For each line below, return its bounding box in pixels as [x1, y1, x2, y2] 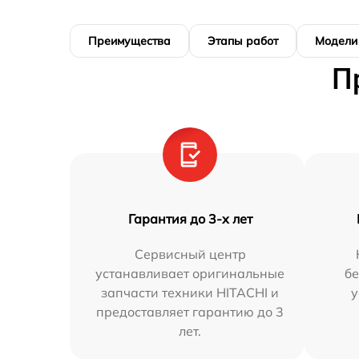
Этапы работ [208, 34, 278, 49]
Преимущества [88, 34, 171, 49]
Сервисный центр [134, 246, 246, 263]
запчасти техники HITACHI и [101, 284, 280, 301]
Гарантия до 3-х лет [127, 211, 252, 228]
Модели [315, 34, 357, 49]
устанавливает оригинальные [95, 265, 285, 282]
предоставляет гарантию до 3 [96, 304, 284, 321]
